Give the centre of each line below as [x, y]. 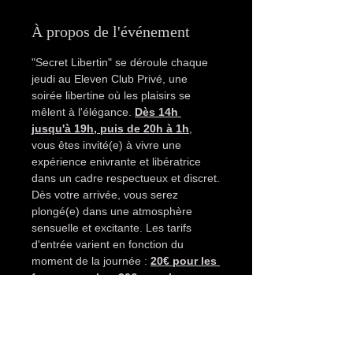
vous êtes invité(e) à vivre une [108, 145]
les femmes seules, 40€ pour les [119, 327]
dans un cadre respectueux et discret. [126, 178]
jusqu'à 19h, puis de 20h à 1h [110, 128]
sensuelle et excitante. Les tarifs [113, 228]
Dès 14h [158, 112]
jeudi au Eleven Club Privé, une [111, 79]
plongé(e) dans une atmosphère [113, 211]
